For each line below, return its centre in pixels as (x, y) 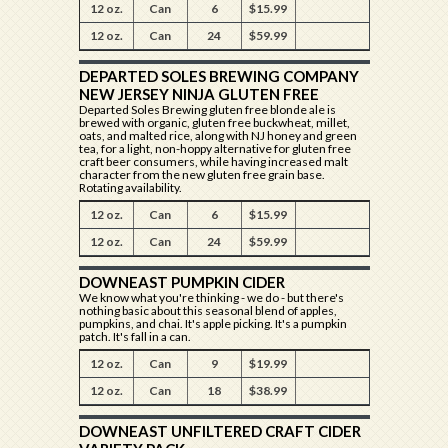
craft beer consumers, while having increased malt (213, 161)
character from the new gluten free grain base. (201, 174)
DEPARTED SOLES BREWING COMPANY (218, 76)
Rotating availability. (130, 187)
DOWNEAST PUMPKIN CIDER (181, 282)
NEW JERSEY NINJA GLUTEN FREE (198, 94)
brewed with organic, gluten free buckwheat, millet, (214, 122)
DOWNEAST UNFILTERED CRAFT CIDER (219, 431)
